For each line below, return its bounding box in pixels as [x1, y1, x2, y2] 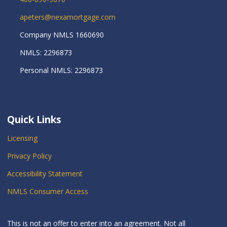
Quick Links [7, 112, 61, 127]
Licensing [7, 133, 37, 143]
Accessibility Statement [7, 169, 83, 179]
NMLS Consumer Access [7, 186, 88, 197]
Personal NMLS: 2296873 [19, 65, 103, 75]
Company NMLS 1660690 [19, 30, 104, 40]
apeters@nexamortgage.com [19, 12, 116, 22]
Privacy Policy [7, 151, 52, 161]
